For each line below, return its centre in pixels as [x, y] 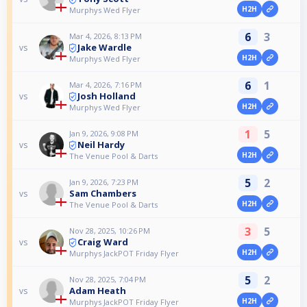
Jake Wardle [105, 47]
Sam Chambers [103, 193]
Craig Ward [103, 242]
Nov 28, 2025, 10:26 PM [110, 230]
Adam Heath [98, 291]
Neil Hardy [101, 144]
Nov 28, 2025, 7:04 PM [108, 279]
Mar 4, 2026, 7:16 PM [106, 84]
